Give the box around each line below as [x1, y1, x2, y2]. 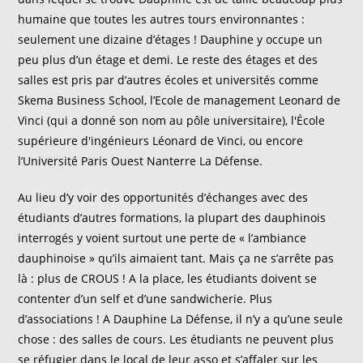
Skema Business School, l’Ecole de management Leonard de [18, 92, 341, 108]
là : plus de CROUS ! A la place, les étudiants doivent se [18, 271, 318, 286]
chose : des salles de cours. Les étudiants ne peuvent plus [18, 331, 335, 347]
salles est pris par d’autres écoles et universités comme [18, 72, 319, 88]
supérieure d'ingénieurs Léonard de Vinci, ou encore [18, 133, 304, 148]
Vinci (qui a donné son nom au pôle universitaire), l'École [18, 113, 326, 128]
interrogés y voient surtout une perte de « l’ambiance [18, 230, 307, 246]
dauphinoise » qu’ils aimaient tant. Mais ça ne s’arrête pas [18, 250, 335, 266]
